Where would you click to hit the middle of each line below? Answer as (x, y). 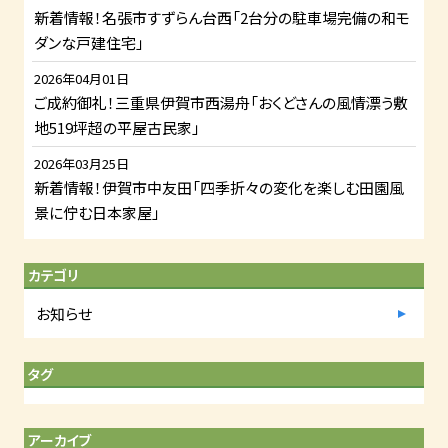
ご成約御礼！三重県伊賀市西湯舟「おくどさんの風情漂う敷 (221, 103)
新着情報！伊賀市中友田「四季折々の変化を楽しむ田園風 (219, 188)
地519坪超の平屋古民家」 (117, 128)
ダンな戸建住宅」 (89, 43)
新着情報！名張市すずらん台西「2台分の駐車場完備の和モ (222, 18)
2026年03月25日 (81, 164)
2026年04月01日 (81, 79)
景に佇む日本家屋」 (97, 213)
